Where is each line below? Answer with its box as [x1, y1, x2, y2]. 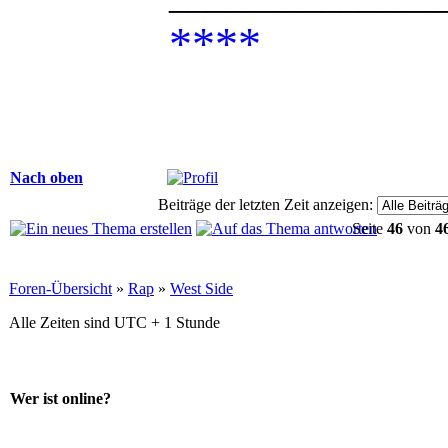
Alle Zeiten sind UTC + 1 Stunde [9, 313, 220, 331]
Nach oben [10, 168, 83, 186]
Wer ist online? [10, 390, 111, 408]
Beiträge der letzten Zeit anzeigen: [157, 195, 373, 213]
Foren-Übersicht [9, 279, 112, 297]
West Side [170, 279, 233, 297]
